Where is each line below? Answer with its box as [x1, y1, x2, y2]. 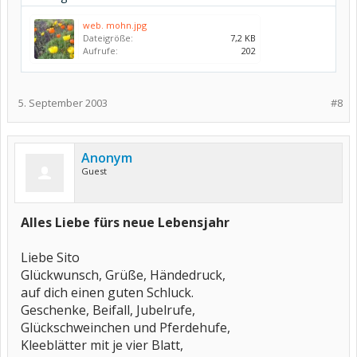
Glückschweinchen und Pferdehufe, [21, 319, 230, 336]
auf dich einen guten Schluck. [21, 284, 194, 301]
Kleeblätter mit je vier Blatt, [21, 336, 183, 354]
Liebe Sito [21, 249, 80, 266]
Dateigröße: [83, 32, 133, 44]
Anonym [81, 149, 132, 167]
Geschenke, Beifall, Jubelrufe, [21, 301, 195, 319]
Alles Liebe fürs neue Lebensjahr [21, 214, 229, 231]
